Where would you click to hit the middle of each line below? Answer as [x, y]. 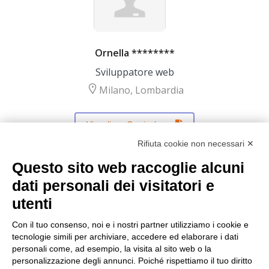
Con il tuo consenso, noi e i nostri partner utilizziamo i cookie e [130, 225]
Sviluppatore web [134, 72]
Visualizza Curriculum [127, 124]
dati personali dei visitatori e [113, 186]
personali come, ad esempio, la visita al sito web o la [112, 249]
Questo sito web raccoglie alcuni [128, 168]
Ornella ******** [134, 53]
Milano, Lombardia [141, 90]
